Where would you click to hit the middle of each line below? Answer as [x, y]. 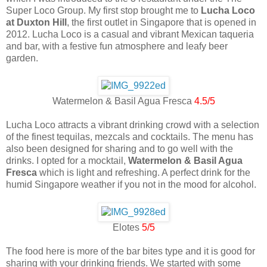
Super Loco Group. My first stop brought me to [103, 11]
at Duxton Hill [36, 23]
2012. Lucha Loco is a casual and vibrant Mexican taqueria [130, 35]
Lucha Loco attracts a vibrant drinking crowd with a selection [133, 125]
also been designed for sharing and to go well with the [119, 149]
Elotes [127, 228]
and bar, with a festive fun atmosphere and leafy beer [117, 46]
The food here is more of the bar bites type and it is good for [131, 252]
